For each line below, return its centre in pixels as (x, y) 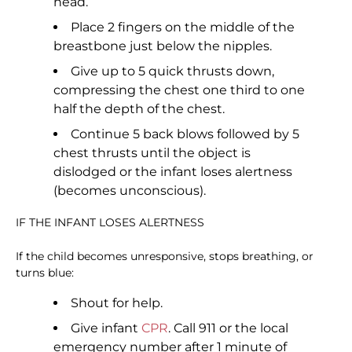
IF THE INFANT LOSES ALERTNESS (110, 223)
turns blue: (45, 273)
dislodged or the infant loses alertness (173, 172)
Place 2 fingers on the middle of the (183, 27)
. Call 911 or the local (228, 328)
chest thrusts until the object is (152, 153)
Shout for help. (117, 303)
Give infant (106, 328)
